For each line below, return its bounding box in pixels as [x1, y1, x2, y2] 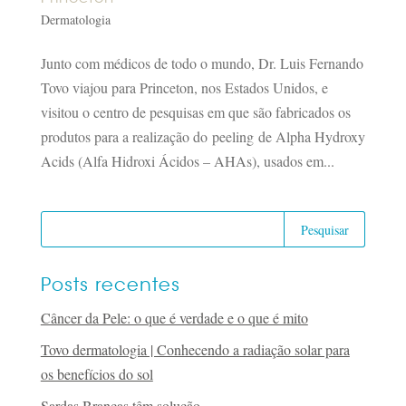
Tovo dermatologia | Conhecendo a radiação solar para [40, 339, 350, 359]
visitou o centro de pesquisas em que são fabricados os [40, 101, 351, 121]
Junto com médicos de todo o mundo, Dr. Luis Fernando [40, 53, 363, 72]
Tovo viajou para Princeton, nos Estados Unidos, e [40, 77, 328, 97]
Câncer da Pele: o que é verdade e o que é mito [40, 307, 308, 327]
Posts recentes [40, 273, 180, 296]
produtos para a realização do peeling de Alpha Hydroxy [40, 126, 365, 146]
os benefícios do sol [40, 363, 153, 383]
